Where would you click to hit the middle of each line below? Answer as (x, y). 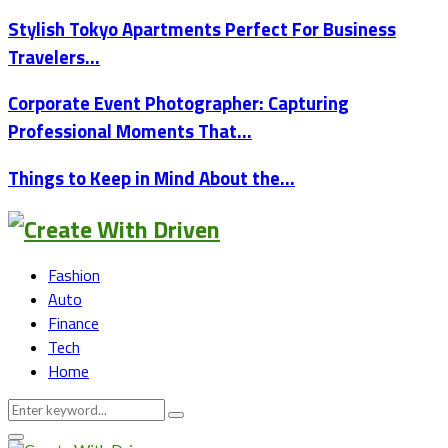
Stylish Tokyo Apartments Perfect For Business (202, 28)
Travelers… (54, 56)
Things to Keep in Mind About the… (151, 178)
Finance (73, 322)
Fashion (74, 274)
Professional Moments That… (130, 131)
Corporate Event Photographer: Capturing (178, 103)
